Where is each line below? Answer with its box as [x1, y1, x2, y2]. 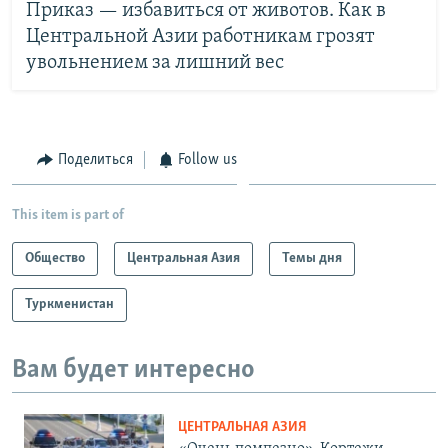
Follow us [178, 151, 237, 168]
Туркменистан [25, 297, 114, 313]
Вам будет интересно [12, 357, 255, 385]
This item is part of [12, 208, 124, 224]
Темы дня [282, 251, 342, 267]
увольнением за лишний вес [25, 53, 284, 74]
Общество [25, 251, 85, 267]
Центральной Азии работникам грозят [25, 27, 375, 48]
